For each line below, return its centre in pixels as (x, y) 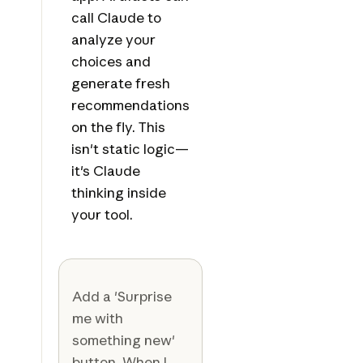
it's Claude (105, 171)
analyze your (113, 40)
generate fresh (120, 83)
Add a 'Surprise (122, 297)
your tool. (102, 215)
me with (97, 318)
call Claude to (116, 18)
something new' (123, 340)
